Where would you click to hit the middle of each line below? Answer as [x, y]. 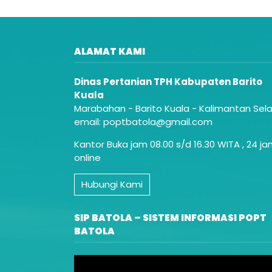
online [87, 158]
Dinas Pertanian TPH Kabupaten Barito [168, 82]
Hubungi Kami [112, 185]
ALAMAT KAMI [110, 52]
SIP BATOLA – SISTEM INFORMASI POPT [170, 218]
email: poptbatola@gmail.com [143, 122]
